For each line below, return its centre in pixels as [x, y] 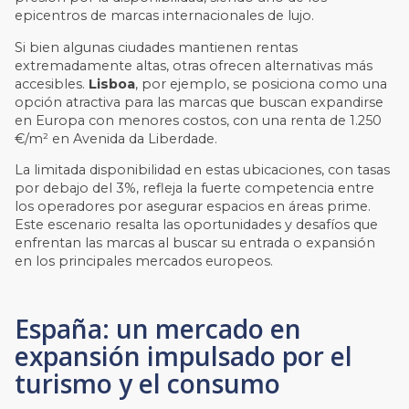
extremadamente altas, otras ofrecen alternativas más [194, 65]
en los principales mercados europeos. [144, 262]
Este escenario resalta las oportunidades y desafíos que [197, 225]
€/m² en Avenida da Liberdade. [116, 138]
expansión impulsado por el [184, 356]
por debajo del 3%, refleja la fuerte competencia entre [195, 189]
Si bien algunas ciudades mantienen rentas [157, 47]
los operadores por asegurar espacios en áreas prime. [193, 207]
